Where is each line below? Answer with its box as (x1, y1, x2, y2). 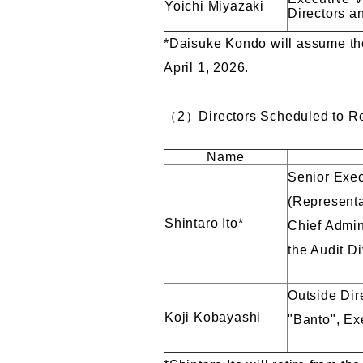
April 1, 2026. (164, 61, 250, 75)
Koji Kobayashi (164, 310, 262, 324)
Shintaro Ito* (164, 216, 244, 230)
